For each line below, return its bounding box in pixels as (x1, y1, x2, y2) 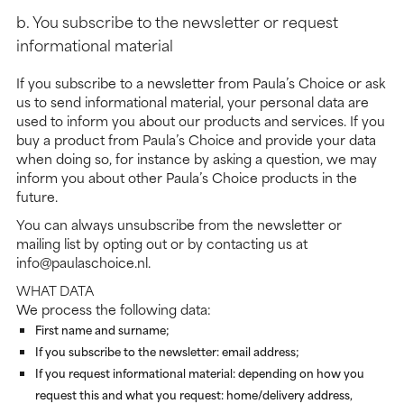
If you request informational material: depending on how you (35, 363, 364, 382)
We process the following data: (16, 298, 211, 320)
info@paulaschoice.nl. (16, 252, 151, 273)
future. (16, 186, 58, 207)
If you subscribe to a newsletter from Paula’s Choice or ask (16, 72, 385, 94)
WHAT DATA (16, 280, 94, 301)
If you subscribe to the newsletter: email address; (35, 342, 299, 361)
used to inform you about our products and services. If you (16, 110, 385, 132)
